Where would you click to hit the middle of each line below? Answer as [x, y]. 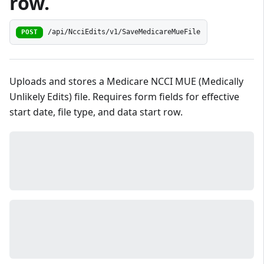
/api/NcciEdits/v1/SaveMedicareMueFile [124, 32]
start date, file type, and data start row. [96, 112]
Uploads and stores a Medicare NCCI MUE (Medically [126, 82]
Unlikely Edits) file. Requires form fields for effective [124, 97]
